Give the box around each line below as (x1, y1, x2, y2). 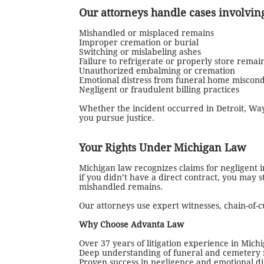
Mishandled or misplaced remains (79, 28, 214, 38)
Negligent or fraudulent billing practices (79, 85, 239, 94)
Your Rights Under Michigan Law (79, 141, 246, 154)
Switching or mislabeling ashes (79, 47, 201, 57)
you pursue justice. (79, 113, 154, 123)
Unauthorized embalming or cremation (79, 66, 235, 75)
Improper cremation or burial (79, 38, 199, 47)
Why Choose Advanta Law (79, 220, 184, 229)
